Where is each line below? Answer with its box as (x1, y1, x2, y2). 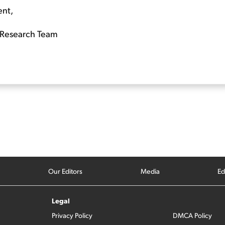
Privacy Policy (52, 211, 93, 219)
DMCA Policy (172, 211, 212, 219)
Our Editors (48, 167, 83, 175)
